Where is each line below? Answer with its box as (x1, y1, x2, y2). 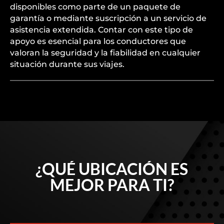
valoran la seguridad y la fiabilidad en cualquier (10, 48, 200, 57)
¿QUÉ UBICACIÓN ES (35, 159, 188, 178)
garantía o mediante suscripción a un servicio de (10, 13, 206, 23)
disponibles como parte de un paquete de (10, 2, 180, 11)
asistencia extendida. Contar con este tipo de (10, 25, 193, 34)
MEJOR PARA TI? (49, 175, 174, 194)
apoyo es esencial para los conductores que (10, 36, 186, 46)
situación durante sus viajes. (10, 59, 124, 69)
